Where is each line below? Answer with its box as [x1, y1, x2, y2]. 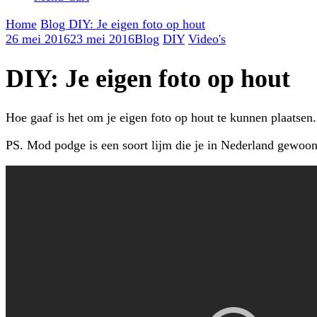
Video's [188, 32, 226, 46]
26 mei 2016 [6, 32, 70, 46]
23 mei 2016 [70, 32, 134, 46]
